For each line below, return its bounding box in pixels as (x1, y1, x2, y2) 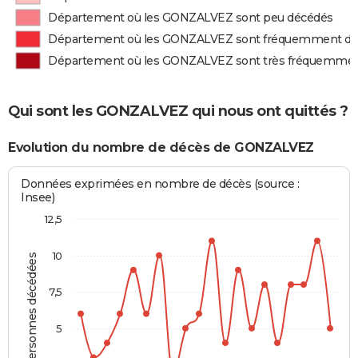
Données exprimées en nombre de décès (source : (21, 177, 300, 192)
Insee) (21, 190, 55, 205)
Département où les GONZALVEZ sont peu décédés (48, 10, 333, 26)
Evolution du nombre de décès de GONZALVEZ (8, 139, 314, 155)
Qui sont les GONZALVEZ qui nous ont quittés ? (8, 101, 348, 120)
